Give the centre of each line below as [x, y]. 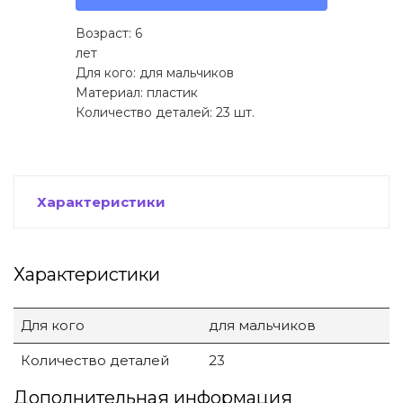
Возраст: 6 [109, 33]
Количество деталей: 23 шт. [165, 112]
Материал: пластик [137, 92]
